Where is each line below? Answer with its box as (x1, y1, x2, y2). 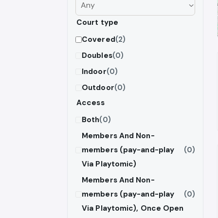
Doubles (82, 50, 112, 60)
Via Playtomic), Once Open (82, 203, 184, 213)
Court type (76, 17, 118, 27)
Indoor (82, 66, 107, 76)
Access (76, 97, 105, 108)
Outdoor (82, 82, 114, 92)
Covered (82, 34, 115, 44)
